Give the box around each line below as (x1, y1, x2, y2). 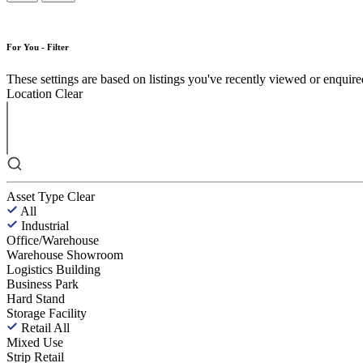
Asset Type (6, 190, 64, 204)
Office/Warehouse (6, 233, 99, 248)
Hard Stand (6, 292, 65, 306)
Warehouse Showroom (6, 248, 123, 263)
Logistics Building (6, 263, 100, 277)
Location (6, 87, 52, 101)
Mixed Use (6, 335, 63, 350)
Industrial (21, 219, 69, 233)
